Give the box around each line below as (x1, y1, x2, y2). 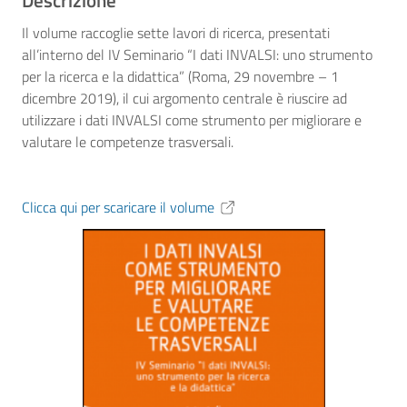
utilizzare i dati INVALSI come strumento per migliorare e (22, 109, 362, 131)
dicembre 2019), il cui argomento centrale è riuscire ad (22, 87, 347, 109)
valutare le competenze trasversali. (22, 131, 233, 153)
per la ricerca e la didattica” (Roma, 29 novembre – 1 (22, 65, 339, 87)
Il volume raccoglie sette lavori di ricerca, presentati (22, 22, 330, 44)
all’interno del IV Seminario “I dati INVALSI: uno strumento (22, 44, 372, 65)
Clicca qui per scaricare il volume (22, 196, 214, 218)
